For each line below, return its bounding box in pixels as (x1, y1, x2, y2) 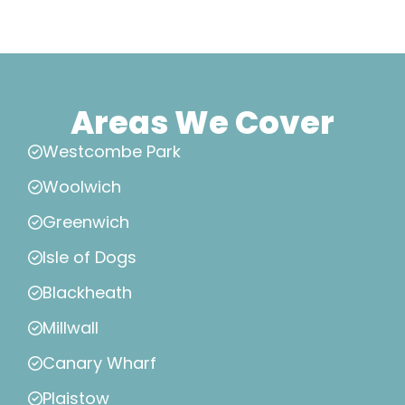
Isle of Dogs (42, 246, 137, 269)
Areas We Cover (71, 100, 334, 146)
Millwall (42, 316, 99, 340)
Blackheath (42, 281, 132, 305)
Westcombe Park (42, 140, 181, 164)
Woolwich (42, 175, 121, 199)
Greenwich (42, 211, 129, 234)
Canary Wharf (42, 352, 156, 375)
